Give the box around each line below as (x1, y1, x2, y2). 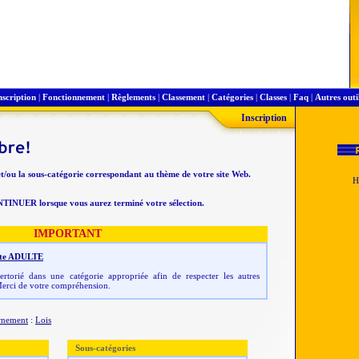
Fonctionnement (42, 92, 105, 102)
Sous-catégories (75, 343, 135, 353)
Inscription (240, 112, 287, 123)
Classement (162, 92, 205, 102)
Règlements (111, 92, 155, 102)
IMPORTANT (33, 228, 102, 240)
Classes (260, 92, 287, 102)
